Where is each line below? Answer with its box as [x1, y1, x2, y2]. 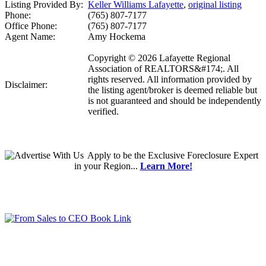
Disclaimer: [5, 80, 47, 90]
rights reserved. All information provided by [88, 74, 252, 85]
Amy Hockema [88, 31, 145, 42]
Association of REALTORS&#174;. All [88, 64, 239, 74]
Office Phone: [5, 21, 57, 31]
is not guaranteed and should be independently [88, 96, 261, 106]
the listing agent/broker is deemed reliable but [88, 85, 257, 96]
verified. [88, 106, 119, 117]
